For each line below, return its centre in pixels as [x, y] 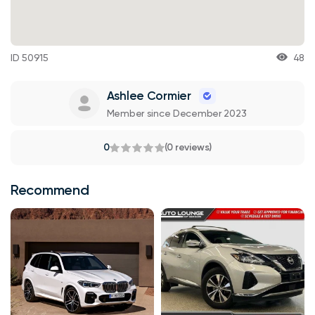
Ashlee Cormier [149, 96]
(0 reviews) [188, 147]
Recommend [50, 189]
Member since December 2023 [176, 113]
